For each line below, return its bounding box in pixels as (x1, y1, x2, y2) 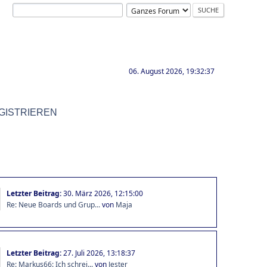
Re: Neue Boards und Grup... (6, 200, 100, 210)
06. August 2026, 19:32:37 (129, 66, 215, 76)
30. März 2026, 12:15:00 (63, 188, 143, 198)
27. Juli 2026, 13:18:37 (63, 247, 135, 258)
